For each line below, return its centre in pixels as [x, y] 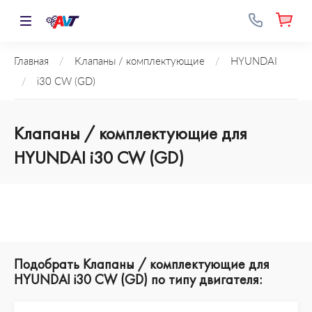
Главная [31, 61]
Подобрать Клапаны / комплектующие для [142, 264]
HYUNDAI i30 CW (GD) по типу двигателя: [138, 279]
